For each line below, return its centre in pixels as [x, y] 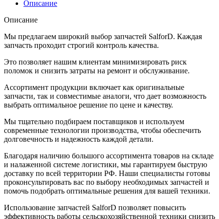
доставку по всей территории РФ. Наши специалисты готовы [107, 173]
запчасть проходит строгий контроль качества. [81, 45]
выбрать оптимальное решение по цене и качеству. [88, 105]
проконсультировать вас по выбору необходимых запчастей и [107, 182]
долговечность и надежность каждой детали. [79, 139]
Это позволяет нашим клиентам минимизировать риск [95, 62]
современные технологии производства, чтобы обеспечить [102, 130]
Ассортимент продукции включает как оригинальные [94, 87]
